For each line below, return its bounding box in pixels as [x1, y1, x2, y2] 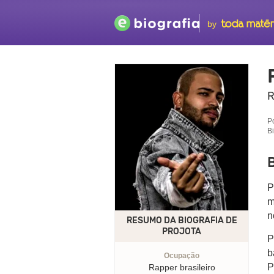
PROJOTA [162, 226, 201, 237]
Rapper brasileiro [148, 262, 215, 273]
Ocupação [164, 251, 199, 261]
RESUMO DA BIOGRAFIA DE [126, 215, 237, 226]
